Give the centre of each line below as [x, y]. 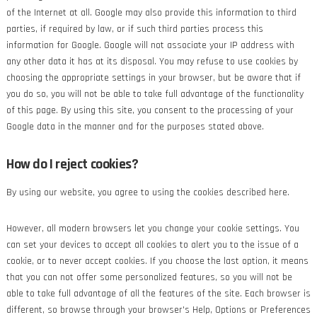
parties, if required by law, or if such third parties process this [134, 29]
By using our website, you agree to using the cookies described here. [148, 192]
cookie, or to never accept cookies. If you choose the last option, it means [157, 261]
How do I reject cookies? [72, 164]
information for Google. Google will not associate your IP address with [150, 45]
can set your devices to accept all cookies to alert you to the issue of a [152, 245]
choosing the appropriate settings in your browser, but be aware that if [153, 78]
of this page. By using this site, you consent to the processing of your [150, 110]
